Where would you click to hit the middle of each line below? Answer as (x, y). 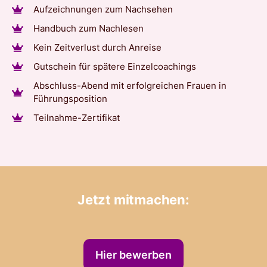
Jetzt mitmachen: (133, 199)
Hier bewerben (133, 254)
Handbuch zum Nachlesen (88, 28)
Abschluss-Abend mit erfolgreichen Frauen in (130, 85)
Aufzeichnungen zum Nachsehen (103, 9)
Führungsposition (70, 98)
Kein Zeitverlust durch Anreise (97, 47)
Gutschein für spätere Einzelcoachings (114, 66)
